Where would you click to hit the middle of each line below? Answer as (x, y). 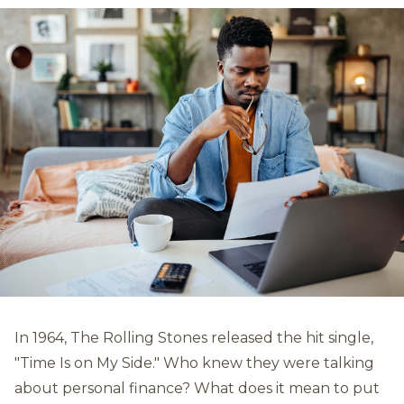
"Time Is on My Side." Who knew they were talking (194, 363)
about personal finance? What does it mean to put (197, 388)
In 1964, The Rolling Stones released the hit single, (194, 338)
